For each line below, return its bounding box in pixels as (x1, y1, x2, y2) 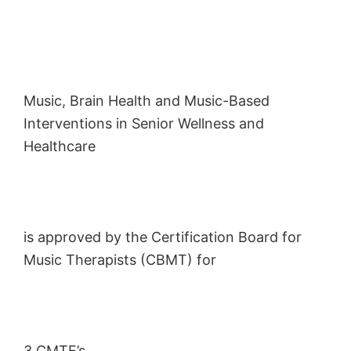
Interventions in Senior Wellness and (24, 114, 264, 132)
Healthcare (24, 137, 96, 154)
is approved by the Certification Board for (24, 228, 302, 245)
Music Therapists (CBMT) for (24, 251, 216, 268)
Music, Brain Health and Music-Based (24, 92, 270, 109)
